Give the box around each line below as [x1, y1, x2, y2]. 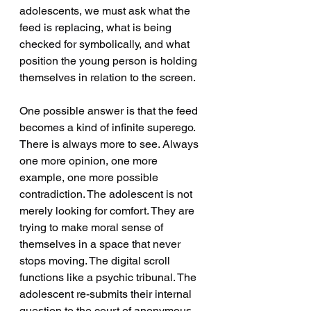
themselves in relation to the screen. [19, 71, 196, 84]
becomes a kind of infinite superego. [19, 121, 198, 134]
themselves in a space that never [19, 237, 183, 251]
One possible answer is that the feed [19, 104, 201, 117]
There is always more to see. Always [19, 137, 201, 151]
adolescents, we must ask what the [19, 4, 193, 17]
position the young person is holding [19, 54, 200, 67]
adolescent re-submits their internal [19, 287, 194, 301]
